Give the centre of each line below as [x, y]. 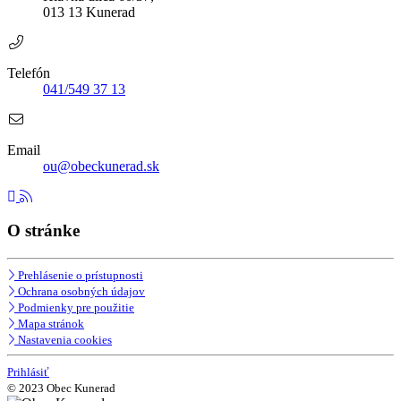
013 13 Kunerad [89, 12]
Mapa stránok [51, 324]
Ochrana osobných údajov [81, 292]
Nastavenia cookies [65, 340]
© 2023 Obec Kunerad [61, 388]
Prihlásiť [28, 372]
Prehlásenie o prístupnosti [81, 276]
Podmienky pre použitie [76, 308]
